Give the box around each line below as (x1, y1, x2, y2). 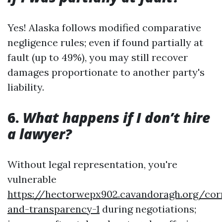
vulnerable (7, 173, 56, 185)
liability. (7, 81, 44, 93)
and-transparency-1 (7, 203, 100, 215)
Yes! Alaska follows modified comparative (7, 21, 201, 34)
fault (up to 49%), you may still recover (7, 51, 188, 63)
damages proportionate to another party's (7, 66, 205, 78)
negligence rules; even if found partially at (7, 36, 203, 49)
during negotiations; (100, 203, 196, 215)
